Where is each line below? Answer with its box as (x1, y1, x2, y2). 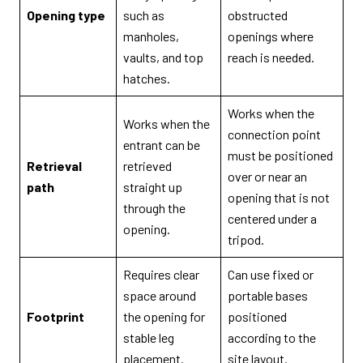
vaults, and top (123, 49, 203, 66)
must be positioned (228, 147, 333, 164)
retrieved (123, 158, 172, 174)
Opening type (27, 7, 105, 23)
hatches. (123, 70, 170, 87)
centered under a (228, 211, 317, 227)
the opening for (123, 309, 205, 325)
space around (123, 288, 196, 304)
